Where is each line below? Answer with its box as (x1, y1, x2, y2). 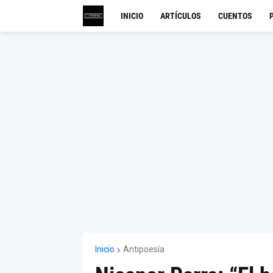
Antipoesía (122, 244, 165, 254)
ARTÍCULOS (160, 11, 201, 21)
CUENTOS (218, 11, 252, 21)
